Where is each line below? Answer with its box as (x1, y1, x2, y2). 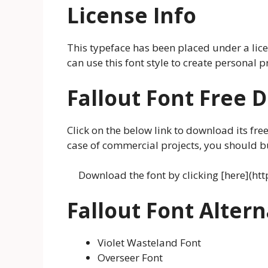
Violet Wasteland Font (98, 235, 201, 249)
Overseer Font (98, 250, 163, 264)
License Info (67, 1, 196, 30)
